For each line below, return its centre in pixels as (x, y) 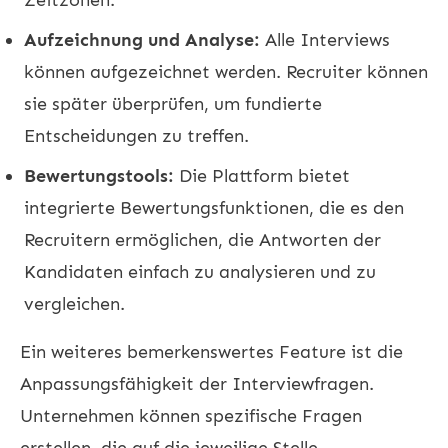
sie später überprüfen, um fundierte (173, 103)
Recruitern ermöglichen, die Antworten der (202, 239)
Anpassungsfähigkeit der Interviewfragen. (197, 383)
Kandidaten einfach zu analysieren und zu (200, 271)
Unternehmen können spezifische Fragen (191, 415)
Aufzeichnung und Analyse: (142, 39)
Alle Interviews (325, 39)
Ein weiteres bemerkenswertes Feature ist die (211, 351)
